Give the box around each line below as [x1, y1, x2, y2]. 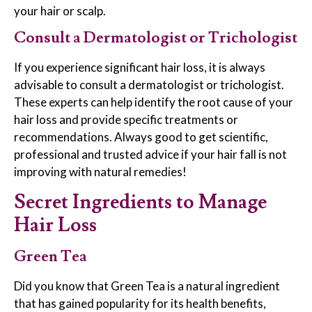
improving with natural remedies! [14, 164, 187, 180]
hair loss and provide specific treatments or [14, 112, 238, 127]
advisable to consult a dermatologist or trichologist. [14, 77, 284, 93]
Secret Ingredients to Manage [14, 189, 267, 215]
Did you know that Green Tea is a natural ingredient [14, 278, 280, 293]
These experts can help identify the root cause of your [14, 95, 293, 110]
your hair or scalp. [14, 3, 106, 18]
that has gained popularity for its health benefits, [14, 295, 266, 311]
